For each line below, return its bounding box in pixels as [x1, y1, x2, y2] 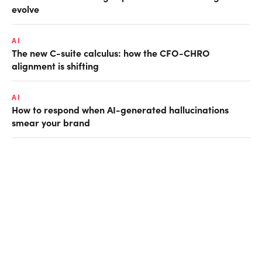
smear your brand [12, 115, 90, 129]
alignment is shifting [12, 58, 99, 72]
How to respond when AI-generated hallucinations [12, 102, 229, 116]
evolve [12, 2, 39, 15]
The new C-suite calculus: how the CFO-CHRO [12, 46, 210, 59]
